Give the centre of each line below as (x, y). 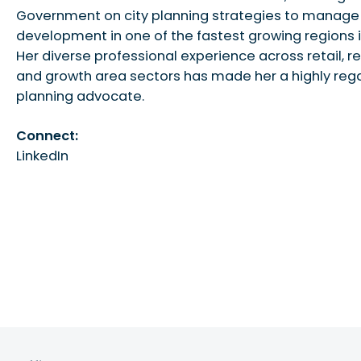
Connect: (48, 136)
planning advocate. (81, 97)
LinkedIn (43, 156)
